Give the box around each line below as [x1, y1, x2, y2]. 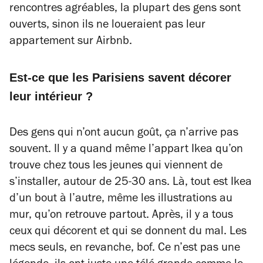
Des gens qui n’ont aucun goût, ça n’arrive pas [9, 128, 238, 140]
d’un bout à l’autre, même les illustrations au [9, 194, 232, 205]
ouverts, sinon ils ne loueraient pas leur [9, 20, 205, 32]
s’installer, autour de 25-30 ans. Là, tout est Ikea [9, 177, 252, 189]
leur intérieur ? [9, 90, 93, 103]
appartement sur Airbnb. [9, 36, 132, 48]
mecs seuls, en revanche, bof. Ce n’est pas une [9, 243, 240, 255]
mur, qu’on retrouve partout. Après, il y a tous [9, 210, 233, 222]
